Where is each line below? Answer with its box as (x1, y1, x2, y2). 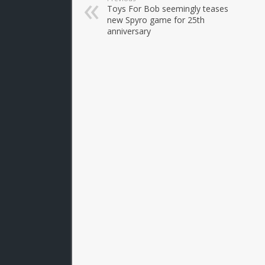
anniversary (107, 25, 151, 37)
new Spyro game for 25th (107, 14, 205, 25)
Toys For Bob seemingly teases (107, 2, 228, 14)
